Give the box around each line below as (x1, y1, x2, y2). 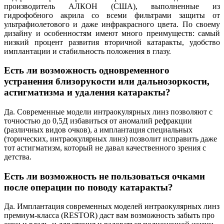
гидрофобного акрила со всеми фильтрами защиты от (4, 10, 220, 19)
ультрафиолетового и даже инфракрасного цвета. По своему (4, 19, 220, 28)
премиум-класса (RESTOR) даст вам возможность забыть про (4, 211, 214, 220)
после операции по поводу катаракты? (4, 181, 173, 192)
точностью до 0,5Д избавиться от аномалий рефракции (4, 116, 192, 125)
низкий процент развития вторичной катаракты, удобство (4, 37, 220, 46)
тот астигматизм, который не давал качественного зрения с (4, 143, 206, 152)
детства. (4, 152, 31, 161)
